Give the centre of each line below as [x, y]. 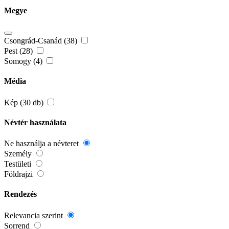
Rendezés [20, 194]
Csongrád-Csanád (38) [42, 41]
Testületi [19, 164]
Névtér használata [35, 122]
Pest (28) [19, 51]
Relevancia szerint [35, 215]
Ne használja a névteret [42, 144]
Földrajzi [19, 174]
